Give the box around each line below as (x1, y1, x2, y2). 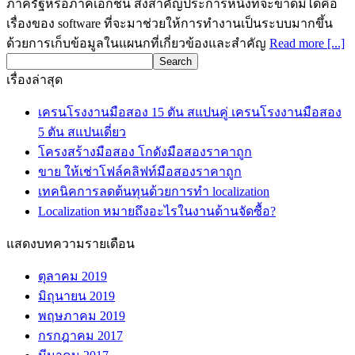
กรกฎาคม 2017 (38, 328, 123, 342)
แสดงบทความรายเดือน (6, 236, 135, 250)
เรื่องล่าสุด (6, 72, 63, 86)
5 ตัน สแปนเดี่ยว (38, 124, 126, 139)
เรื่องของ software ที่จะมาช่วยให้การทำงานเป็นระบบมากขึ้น (6, 16, 333, 30)
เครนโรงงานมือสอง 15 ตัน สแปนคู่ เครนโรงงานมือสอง (38, 105, 342, 119)
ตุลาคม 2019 (38, 269, 107, 283)
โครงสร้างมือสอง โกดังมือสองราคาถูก (38, 144, 252, 158)
